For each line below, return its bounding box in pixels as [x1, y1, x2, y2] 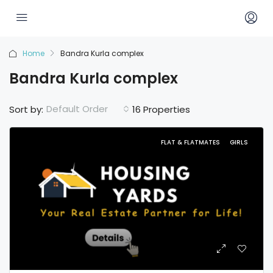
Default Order [46, 102, 108, 115]
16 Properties [132, 102, 190, 116]
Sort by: [9, 102, 43, 116]
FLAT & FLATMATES [161, 138, 222, 147]
